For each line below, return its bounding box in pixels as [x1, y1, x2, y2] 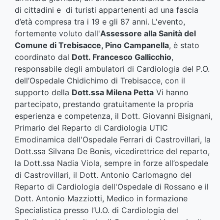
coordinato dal [15, 52, 72, 62]
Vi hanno [154, 87, 189, 98]
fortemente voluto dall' [15, 28, 100, 39]
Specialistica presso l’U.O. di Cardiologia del [15, 205, 178, 216]
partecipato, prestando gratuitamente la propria [15, 99, 193, 110]
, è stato [169, 40, 199, 51]
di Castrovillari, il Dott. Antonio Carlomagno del [15, 170, 192, 180]
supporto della [15, 87, 72, 98]
